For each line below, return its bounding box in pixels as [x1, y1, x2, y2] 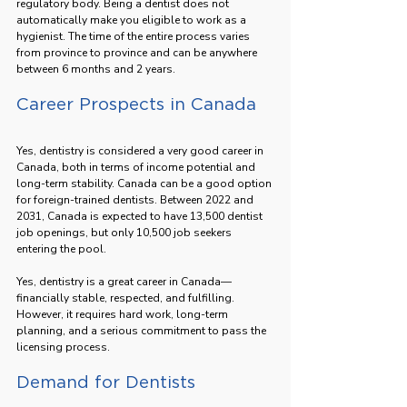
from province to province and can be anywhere [16, 45, 260, 60]
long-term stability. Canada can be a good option [16, 175, 274, 191]
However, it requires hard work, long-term [16, 306, 231, 322]
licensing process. [16, 339, 110, 354]
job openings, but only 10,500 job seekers [16, 224, 234, 240]
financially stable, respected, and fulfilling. [16, 290, 237, 305]
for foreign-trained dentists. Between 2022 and [16, 192, 256, 207]
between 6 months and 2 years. [16, 61, 175, 76]
